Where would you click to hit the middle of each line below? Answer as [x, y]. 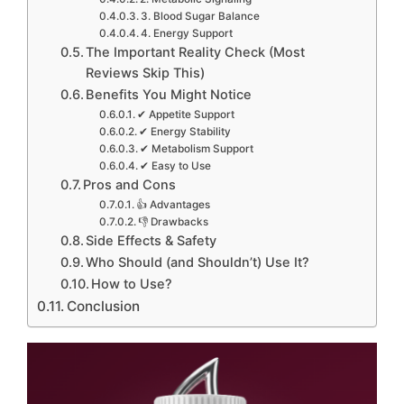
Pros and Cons [130, 184]
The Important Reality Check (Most [196, 52]
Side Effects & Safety [151, 240]
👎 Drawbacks [174, 221]
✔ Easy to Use [176, 165]
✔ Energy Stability [185, 131]
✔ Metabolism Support [197, 148]
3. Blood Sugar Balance [201, 16]
